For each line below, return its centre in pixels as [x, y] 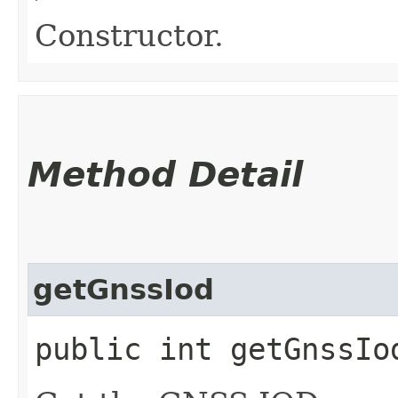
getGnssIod [123, 289]
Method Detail [165, 174]
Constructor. [129, 35]
